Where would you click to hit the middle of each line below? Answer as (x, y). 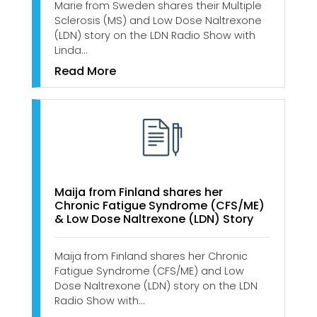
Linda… (71, 51)
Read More (85, 71)
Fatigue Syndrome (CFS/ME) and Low (149, 271)
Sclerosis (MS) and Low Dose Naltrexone (158, 21)
